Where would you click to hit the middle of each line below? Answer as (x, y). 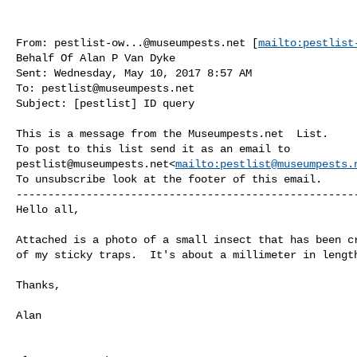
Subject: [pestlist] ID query (105, 103)
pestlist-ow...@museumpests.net (150, 43)
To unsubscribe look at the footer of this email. (169, 179)
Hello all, (48, 209)
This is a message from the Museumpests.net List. (172, 133)
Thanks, (38, 285)
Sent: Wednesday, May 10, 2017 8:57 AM (134, 73)
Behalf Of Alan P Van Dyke (96, 58)
